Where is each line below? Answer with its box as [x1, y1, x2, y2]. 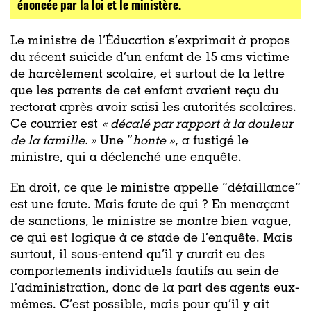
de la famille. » [10, 135, 96, 148]
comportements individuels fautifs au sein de [10, 265, 279, 278]
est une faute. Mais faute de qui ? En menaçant [10, 199, 289, 212]
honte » [133, 135, 175, 148]
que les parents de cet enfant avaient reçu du [10, 85, 279, 98]
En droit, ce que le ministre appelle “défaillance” [10, 182, 301, 195]
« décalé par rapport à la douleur [101, 118, 293, 131]
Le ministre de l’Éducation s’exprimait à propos [10, 35, 290, 48]
